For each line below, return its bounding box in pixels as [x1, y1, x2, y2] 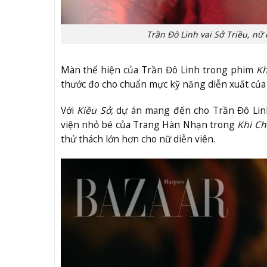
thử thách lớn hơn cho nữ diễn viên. [60, 132, 215, 146]
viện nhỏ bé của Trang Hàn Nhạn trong [60, 118, 238, 132]
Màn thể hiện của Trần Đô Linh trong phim [60, 63, 257, 77]
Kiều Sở [77, 104, 111, 117]
